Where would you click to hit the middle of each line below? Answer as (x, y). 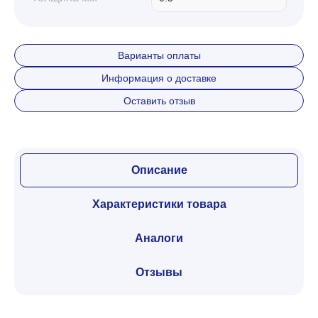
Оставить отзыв (159, 101)
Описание (159, 170)
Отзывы (159, 272)
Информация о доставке (159, 78)
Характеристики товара (159, 204)
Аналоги (159, 238)
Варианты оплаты (159, 55)
